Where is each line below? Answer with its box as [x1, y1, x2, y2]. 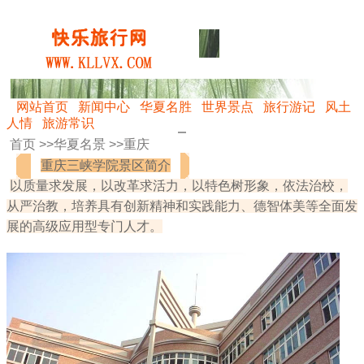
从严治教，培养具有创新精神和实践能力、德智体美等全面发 [6, 198, 357, 213]
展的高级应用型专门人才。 [6, 219, 162, 233]
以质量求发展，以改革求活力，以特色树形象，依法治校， [10, 178, 348, 193]
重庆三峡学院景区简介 [41, 158, 171, 172]
